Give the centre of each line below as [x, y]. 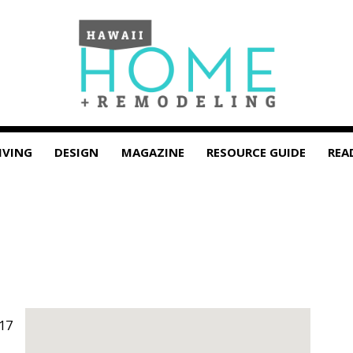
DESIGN [77, 152]
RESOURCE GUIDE [256, 152]
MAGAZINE [152, 152]
